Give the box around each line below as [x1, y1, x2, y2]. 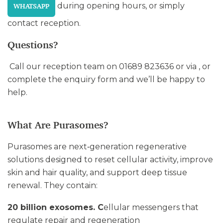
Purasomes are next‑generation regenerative [7, 142, 187, 151]
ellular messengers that [104, 203, 199, 212]
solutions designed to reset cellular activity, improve [7, 155, 213, 164]
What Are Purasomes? [7, 118, 109, 131]
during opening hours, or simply [55, 1, 185, 10]
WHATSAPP [13, 1, 49, 10]
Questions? [7, 38, 61, 51]
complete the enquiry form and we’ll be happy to [7, 75, 205, 84]
